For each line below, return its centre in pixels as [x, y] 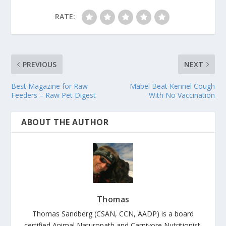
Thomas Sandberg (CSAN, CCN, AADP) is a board [113, 213]
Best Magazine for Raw [50, 86]
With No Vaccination [182, 95]
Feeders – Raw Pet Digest [54, 95]
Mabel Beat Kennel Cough [172, 86]
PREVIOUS [40, 64]
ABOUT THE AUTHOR [65, 122]
